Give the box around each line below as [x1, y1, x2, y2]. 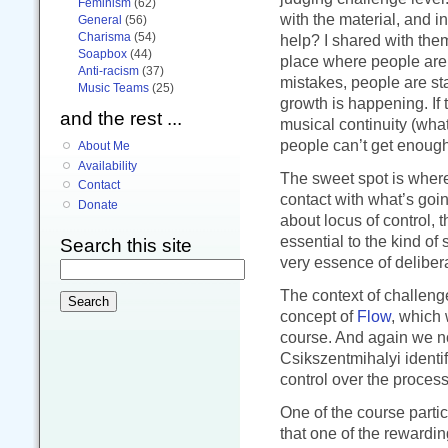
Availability [78, 158, 137, 173]
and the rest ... [60, 107, 182, 129]
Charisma [78, 29, 131, 44]
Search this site [60, 235, 192, 257]
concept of [280, 307, 357, 325]
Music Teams [78, 80, 149, 95]
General [78, 12, 122, 27]
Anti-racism [78, 63, 139, 78]
